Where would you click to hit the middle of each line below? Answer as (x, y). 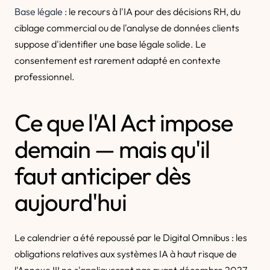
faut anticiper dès (102, 175)
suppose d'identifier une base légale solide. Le (110, 44)
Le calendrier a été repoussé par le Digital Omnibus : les (131, 237)
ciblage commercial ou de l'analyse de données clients (127, 28)
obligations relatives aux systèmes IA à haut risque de (126, 254)
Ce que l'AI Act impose (124, 122)
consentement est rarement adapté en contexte (118, 60)
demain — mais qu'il (112, 149)
